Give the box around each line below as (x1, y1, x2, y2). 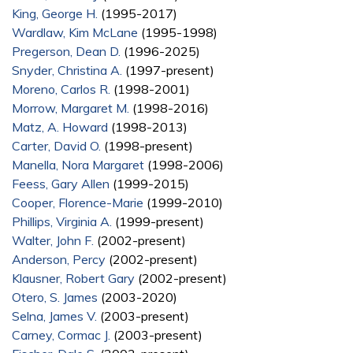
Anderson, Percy (12, 251, 106, 267)
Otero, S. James (12, 288, 98, 305)
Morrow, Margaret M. (12, 99, 129, 116)
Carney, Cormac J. (12, 326, 110, 343)
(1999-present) (112, 213, 204, 229)
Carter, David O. (12, 137, 101, 154)
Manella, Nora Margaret (12, 156, 144, 173)
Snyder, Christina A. (12, 61, 122, 78)
